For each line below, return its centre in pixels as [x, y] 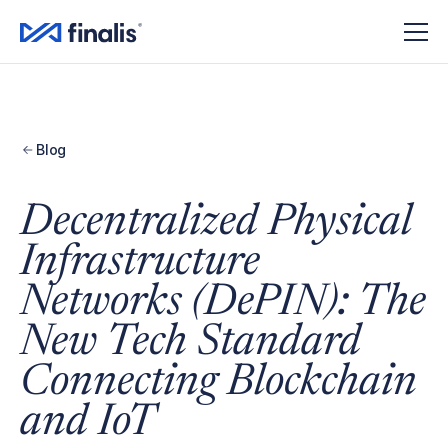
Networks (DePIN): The [223, 304]
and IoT [88, 424]
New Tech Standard [190, 344]
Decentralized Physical [216, 224]
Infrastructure [140, 264]
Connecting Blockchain [218, 384]
